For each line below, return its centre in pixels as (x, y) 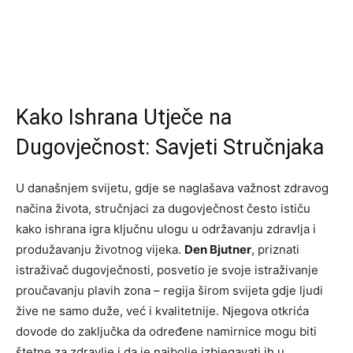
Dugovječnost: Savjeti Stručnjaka (170, 148)
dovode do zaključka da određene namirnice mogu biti (166, 332)
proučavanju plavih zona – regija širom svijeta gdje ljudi (169, 291)
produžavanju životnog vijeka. (100, 250)
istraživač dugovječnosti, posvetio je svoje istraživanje (167, 270)
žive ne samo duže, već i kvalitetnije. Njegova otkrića (162, 311)
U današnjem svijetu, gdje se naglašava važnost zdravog (172, 188)
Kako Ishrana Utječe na (124, 118)
